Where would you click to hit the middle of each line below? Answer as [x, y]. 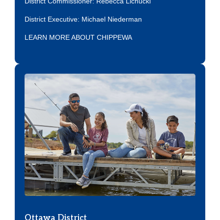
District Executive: [53, 19]
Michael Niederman [112, 19]
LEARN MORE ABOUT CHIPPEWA [78, 37]
